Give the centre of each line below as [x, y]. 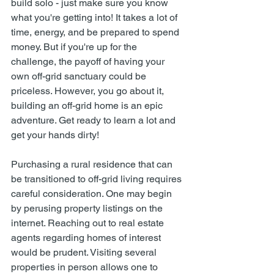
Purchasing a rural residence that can [93, 164]
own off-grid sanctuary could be [80, 76]
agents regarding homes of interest [87, 238]
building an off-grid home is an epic [88, 106]
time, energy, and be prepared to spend [96, 32]
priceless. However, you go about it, [89, 91]
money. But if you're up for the [75, 47]
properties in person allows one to [86, 267]
